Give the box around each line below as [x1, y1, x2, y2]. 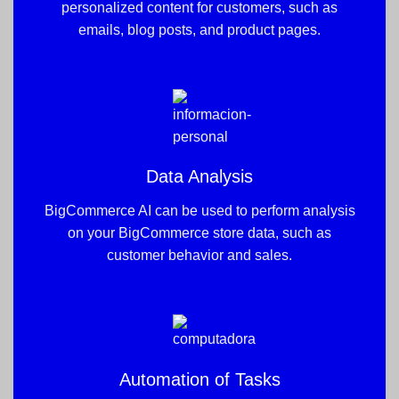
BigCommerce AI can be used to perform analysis [44, 202, 355, 218]
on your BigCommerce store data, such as [68, 224, 331, 240]
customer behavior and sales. [107, 247, 292, 263]
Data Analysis [146, 166, 253, 186]
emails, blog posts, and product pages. [78, 21, 321, 37]
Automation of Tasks [118, 369, 281, 389]
